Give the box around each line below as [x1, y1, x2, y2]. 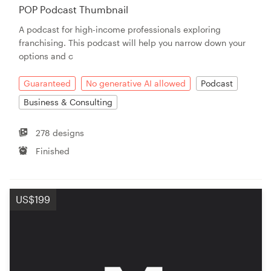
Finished [36, 145, 70, 156]
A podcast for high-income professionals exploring [19, 24, 221, 34]
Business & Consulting [24, 96, 113, 107]
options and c [19, 50, 73, 61]
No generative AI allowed [86, 77, 186, 88]
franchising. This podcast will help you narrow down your [19, 37, 246, 48]
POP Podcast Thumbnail [19, 3, 128, 15]
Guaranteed [24, 77, 71, 88]
